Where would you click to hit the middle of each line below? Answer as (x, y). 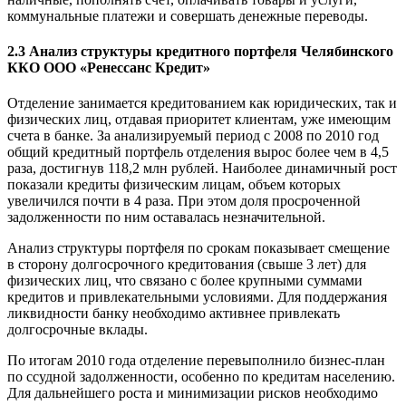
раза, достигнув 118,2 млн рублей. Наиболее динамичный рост (202, 169)
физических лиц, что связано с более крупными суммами (185, 281)
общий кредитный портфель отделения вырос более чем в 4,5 (198, 152)
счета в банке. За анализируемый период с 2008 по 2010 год (193, 136)
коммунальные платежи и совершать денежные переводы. (188, 15)
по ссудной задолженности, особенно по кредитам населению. (201, 377)
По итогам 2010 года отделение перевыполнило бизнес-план (196, 361)
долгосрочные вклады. (77, 330)
